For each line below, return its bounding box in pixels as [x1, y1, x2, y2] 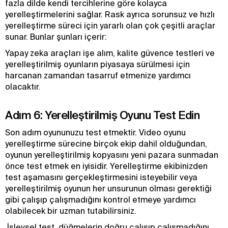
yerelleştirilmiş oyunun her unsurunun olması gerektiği [5, 184, 212, 193]
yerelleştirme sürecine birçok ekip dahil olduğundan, [5, 139, 207, 148]
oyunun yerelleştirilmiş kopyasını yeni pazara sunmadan [5, 150, 218, 159]
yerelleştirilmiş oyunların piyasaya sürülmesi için [5, 60, 190, 69]
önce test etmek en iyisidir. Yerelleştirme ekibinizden [5, 161, 208, 170]
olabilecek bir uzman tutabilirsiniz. [5, 206, 136, 215]
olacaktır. [5, 82, 40, 91]
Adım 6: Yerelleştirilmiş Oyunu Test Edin [5, 108, 199, 121]
